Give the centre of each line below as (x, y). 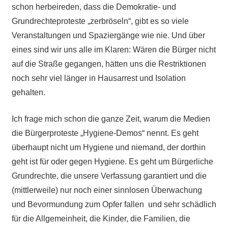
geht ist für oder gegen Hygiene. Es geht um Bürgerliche (112, 161)
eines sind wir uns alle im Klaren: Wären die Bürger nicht (113, 49)
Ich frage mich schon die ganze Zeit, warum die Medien (111, 119)
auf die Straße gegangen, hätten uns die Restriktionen (109, 64)
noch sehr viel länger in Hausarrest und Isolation (98, 78)
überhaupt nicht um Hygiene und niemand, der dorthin (108, 147)
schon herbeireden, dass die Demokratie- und (94, 7)
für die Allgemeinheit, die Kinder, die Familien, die (101, 218)
